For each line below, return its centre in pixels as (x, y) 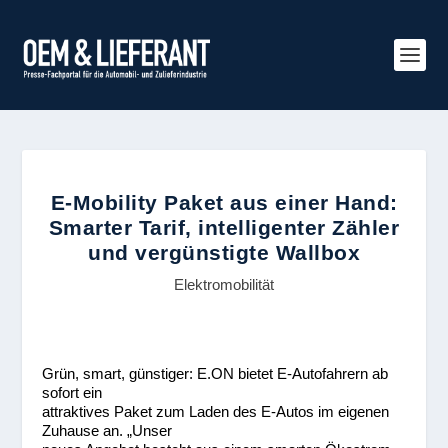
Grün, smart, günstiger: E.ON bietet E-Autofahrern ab (215, 373)
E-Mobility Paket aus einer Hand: (224, 202)
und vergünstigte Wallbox (224, 252)
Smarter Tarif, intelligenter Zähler (224, 227)
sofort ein (72, 392)
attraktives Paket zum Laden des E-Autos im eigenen (216, 411)
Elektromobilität (224, 284)
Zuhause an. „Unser (107, 430)
